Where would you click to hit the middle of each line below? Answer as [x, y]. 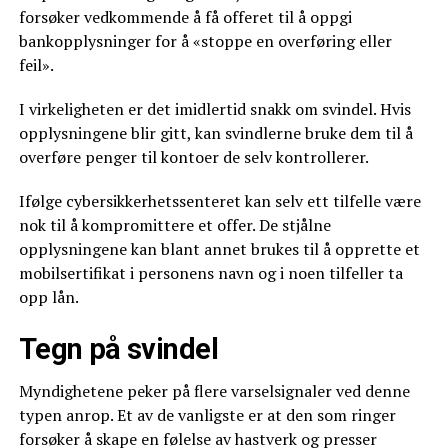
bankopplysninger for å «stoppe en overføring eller [205, 41]
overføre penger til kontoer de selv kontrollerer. [193, 157]
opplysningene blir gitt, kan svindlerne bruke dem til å [215, 133]
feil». [36, 65]
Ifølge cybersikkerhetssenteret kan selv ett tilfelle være [219, 201]
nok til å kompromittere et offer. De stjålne [174, 225]
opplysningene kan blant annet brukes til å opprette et [219, 249]
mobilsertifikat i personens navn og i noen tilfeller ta [210, 273]
